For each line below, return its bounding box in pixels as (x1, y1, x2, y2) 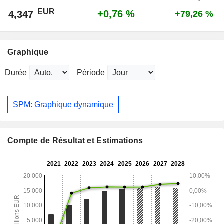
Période (77, 68, 105, 77)
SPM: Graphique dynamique (13, 100, 113, 109)
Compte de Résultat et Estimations (7, 136, 143, 145)
